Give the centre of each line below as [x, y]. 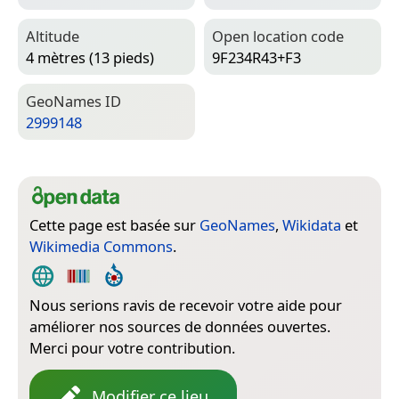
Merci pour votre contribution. [132, 347]
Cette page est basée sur [114, 224]
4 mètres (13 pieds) [90, 57]
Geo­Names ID [73, 101]
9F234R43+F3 [256, 57]
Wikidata [312, 224]
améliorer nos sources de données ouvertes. [180, 326]
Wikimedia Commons [101, 246]
